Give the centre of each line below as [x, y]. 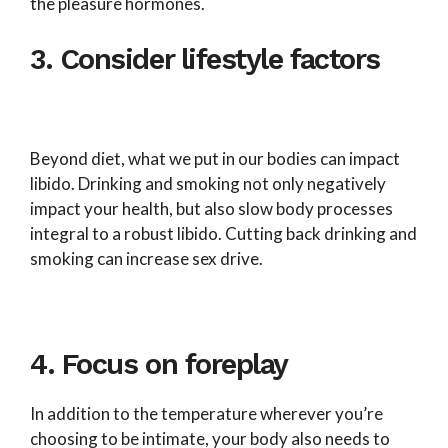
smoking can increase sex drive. [146, 259]
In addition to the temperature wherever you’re [206, 414]
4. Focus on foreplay [163, 364]
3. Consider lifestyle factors [209, 58]
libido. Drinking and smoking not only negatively [208, 184]
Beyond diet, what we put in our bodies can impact [215, 159]
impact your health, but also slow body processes [211, 209]
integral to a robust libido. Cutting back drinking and [223, 234]
